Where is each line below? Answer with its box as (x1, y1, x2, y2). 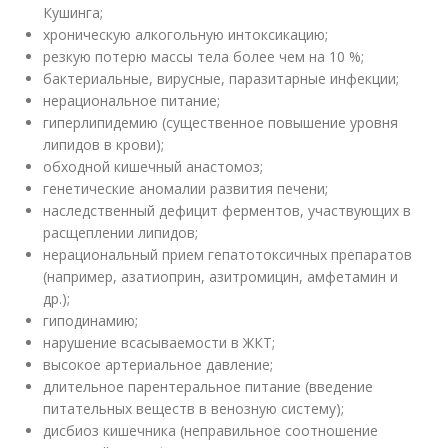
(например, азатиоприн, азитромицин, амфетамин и (43, 266, 399, 286)
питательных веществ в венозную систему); (43, 398, 345, 418)
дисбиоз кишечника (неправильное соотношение (43, 420, 379, 440)
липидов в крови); (43, 134, 165, 154)
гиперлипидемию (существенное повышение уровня (43, 112, 399, 132)
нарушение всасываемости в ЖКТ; (43, 332, 276, 352)
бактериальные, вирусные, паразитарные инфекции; (43, 68, 400, 88)
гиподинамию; (43, 310, 139, 330)
